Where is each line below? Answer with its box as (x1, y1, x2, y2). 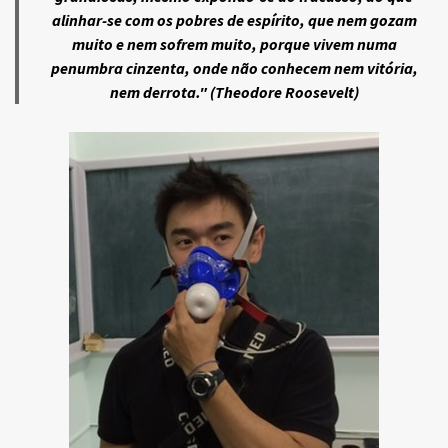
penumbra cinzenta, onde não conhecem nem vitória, (50, 57, 418, 78)
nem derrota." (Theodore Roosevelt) (109, 81, 359, 102)
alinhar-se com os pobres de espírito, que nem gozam (51, 9, 417, 30)
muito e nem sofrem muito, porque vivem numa (71, 33, 397, 54)
